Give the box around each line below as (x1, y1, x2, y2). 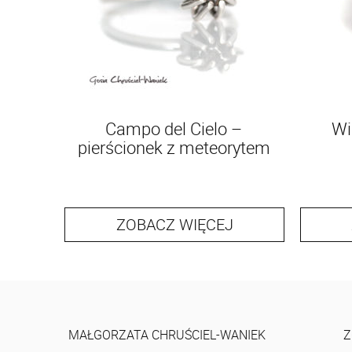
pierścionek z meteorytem (77, 135, 270, 159)
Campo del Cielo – (105, 116, 242, 140)
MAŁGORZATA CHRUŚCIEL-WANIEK (68, 325, 266, 343)
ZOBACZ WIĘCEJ (115, 213, 233, 235)
